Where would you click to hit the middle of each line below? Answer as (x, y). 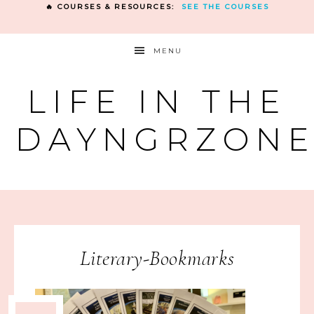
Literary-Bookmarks (157, 258)
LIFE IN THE (157, 101)
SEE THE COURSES (225, 7)
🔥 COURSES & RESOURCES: (113, 7)
